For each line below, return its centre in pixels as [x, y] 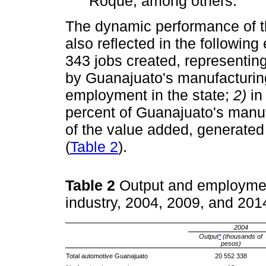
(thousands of [242, 236]
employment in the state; [149, 95]
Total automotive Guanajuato [107, 256]
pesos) [231, 243]
